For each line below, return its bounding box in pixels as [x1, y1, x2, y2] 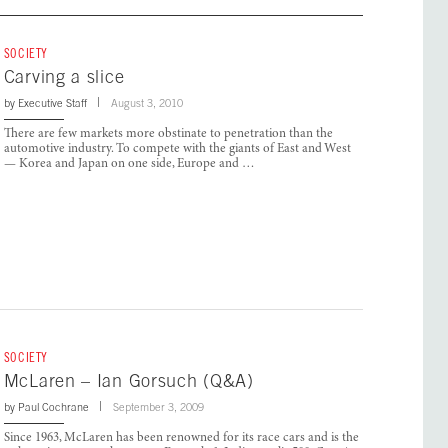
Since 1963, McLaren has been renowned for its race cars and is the [3, 432, 359, 446]
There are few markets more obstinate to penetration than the [3, 128, 333, 142]
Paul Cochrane [17, 401, 89, 414]
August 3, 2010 [110, 97, 183, 110]
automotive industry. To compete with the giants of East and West [3, 143, 351, 157]
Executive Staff [17, 97, 87, 110]
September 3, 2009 [112, 401, 204, 414]
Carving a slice [3, 66, 125, 88]
